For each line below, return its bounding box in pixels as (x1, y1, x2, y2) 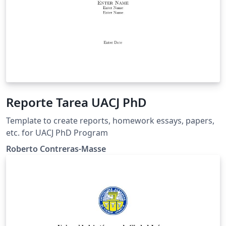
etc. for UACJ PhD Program (6, 127, 108, 138)
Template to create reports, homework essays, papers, (6, 115, 214, 126)
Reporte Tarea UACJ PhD (6, 93, 147, 110)
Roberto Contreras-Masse (6, 143, 106, 154)
